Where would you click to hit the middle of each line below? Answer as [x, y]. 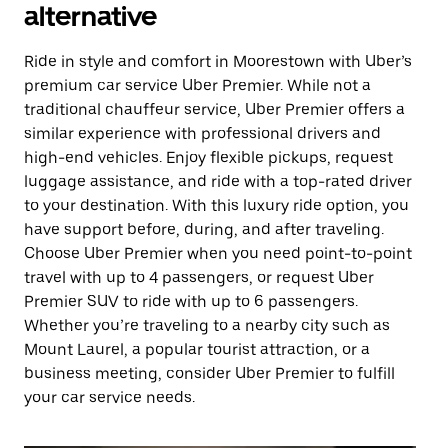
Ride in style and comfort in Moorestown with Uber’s [218, 61]
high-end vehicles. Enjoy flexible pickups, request [208, 157]
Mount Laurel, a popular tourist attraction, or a [197, 349]
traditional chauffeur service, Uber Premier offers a [214, 109]
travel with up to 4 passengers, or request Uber [199, 277]
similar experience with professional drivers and [202, 133]
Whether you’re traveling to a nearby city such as [207, 325]
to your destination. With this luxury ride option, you [216, 205]
